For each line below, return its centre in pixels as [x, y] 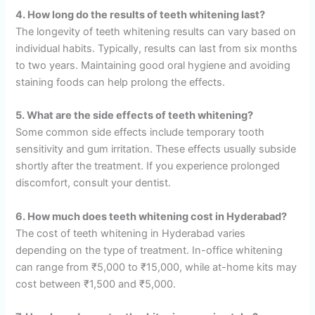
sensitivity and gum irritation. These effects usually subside [156, 149]
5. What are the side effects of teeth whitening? [135, 116]
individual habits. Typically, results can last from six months [157, 49]
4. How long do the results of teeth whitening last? [141, 15]
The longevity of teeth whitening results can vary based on [156, 32]
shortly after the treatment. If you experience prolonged [148, 166]
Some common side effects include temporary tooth [140, 133]
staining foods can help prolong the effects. [121, 83]
